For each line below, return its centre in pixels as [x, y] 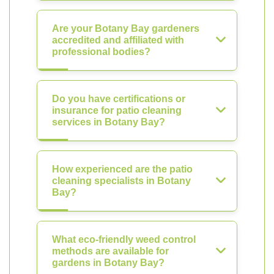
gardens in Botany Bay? [108, 263]
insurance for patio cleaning [117, 110]
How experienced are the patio [122, 169]
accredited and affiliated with [118, 40]
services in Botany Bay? [109, 122]
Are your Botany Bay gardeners [126, 28]
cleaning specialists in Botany [121, 181]
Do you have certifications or [119, 99]
